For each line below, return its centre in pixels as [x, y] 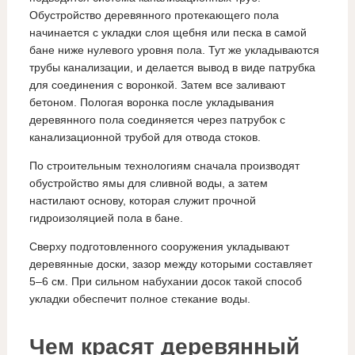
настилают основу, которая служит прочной [142, 200]
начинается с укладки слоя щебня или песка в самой [168, 32]
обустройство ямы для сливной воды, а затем [148, 183]
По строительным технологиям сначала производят [164, 166]
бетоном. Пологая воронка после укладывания [151, 102]
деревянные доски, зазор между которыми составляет [170, 264]
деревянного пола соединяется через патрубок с [157, 120]
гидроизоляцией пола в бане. [106, 218]
